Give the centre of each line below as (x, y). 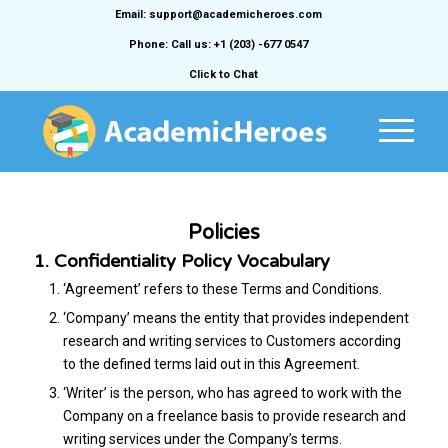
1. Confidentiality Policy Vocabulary (181, 261)
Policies (223, 233)
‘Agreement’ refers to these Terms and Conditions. (222, 289)
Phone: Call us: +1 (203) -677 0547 (219, 44)
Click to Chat (224, 74)
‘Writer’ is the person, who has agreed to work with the (232, 393)
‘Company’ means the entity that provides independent (235, 318)
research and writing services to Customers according (231, 341)
